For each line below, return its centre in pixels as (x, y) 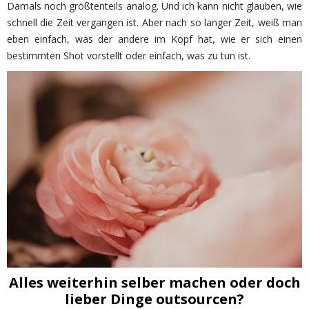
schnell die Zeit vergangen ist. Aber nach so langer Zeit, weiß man (154, 22)
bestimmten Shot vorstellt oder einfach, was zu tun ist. (129, 56)
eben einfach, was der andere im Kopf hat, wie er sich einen (154, 39)
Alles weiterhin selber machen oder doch (154, 283)
